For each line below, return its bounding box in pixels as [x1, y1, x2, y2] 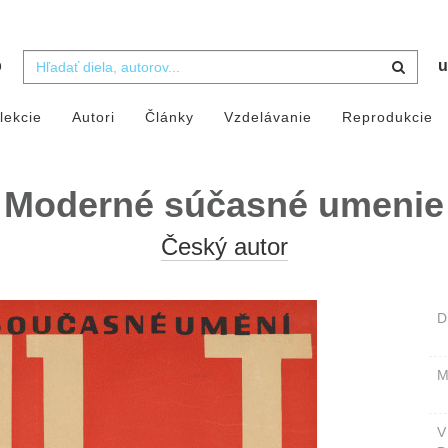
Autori [71, 109, 115, 126]
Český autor [160, 233, 288, 261]
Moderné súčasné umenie [4, 184, 444, 226]
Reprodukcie [341, 109, 433, 126]
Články [144, 109, 194, 126]
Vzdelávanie [223, 109, 312, 126]
